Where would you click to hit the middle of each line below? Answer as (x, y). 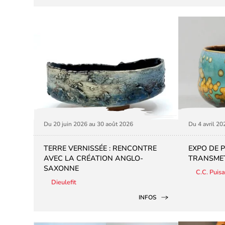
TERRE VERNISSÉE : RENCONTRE (100, 148)
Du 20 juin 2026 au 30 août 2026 (89, 124)
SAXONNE (62, 168)
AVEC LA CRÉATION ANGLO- (94, 158)
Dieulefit (64, 183)
